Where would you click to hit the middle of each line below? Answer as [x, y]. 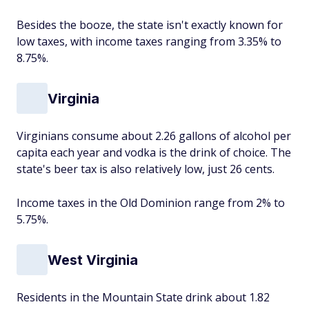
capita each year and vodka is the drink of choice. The [154, 152]
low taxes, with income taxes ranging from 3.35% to [149, 41]
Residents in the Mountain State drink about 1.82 [143, 297]
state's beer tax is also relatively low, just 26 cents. [146, 169]
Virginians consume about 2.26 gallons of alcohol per [154, 136]
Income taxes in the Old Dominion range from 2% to [151, 203]
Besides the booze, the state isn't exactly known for [150, 25]
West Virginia [93, 260]
